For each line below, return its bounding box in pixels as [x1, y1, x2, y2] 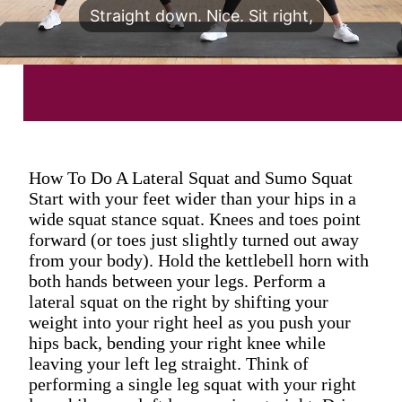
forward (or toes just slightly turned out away [29, 230, 359, 250]
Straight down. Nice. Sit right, [89, 6, 313, 26]
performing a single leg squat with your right [29, 374, 356, 395]
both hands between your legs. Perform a [29, 271, 326, 292]
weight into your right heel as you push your [29, 312, 351, 333]
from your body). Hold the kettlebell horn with [29, 250, 369, 271]
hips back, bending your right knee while [29, 333, 326, 354]
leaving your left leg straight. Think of [29, 354, 309, 374]
